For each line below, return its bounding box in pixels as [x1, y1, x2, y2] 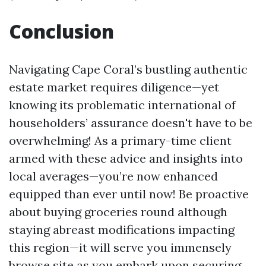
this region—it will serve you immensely [9, 240, 232, 255]
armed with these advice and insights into [9, 151, 243, 166]
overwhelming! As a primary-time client [9, 133, 232, 148]
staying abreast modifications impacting [9, 222, 235, 237]
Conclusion [9, 18, 114, 44]
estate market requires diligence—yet [9, 80, 219, 94]
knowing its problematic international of [9, 97, 236, 112]
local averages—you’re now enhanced [9, 169, 218, 183]
